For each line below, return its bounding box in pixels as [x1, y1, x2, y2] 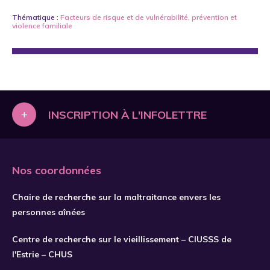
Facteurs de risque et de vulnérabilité [60, 13, 188, 22]
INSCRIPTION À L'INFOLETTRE [48, 107, 207, 122]
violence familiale [12, 21, 72, 30]
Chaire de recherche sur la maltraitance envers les [12, 192, 221, 202]
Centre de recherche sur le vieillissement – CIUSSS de [12, 234, 231, 245]
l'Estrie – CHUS [12, 249, 72, 260]
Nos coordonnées [12, 163, 101, 177]
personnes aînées [12, 207, 85, 218]
